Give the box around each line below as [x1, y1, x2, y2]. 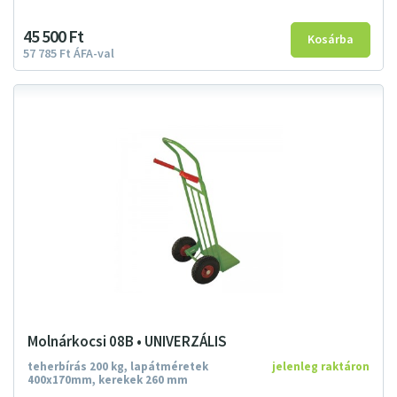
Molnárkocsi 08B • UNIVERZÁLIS [27, 331, 227, 353]
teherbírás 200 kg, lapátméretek [27, 359, 208, 375]
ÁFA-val [74, 45, 114, 63]
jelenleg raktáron [272, 359, 370, 375]
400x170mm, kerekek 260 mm [27, 372, 188, 388]
